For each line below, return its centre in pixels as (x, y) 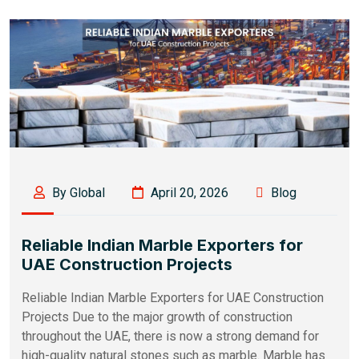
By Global (77, 192)
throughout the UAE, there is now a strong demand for (170, 336)
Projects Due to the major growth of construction (157, 317)
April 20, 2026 (188, 192)
